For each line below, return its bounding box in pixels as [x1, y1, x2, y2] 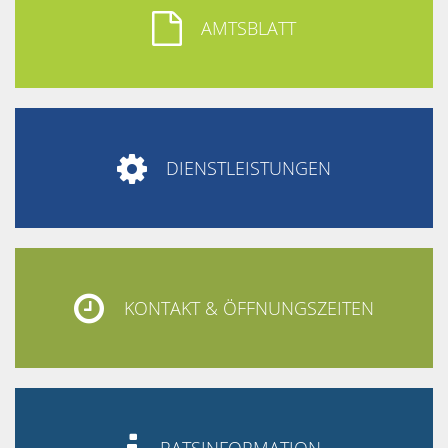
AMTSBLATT [201, 16, 297, 41]
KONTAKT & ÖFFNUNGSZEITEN [123, 296, 374, 321]
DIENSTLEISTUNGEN [166, 156, 332, 181]
